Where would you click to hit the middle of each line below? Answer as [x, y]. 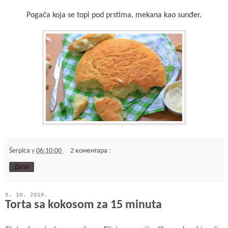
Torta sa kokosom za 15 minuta [83, 205]
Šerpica [20, 151]
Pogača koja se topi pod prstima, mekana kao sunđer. [114, 15]
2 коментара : [91, 151]
